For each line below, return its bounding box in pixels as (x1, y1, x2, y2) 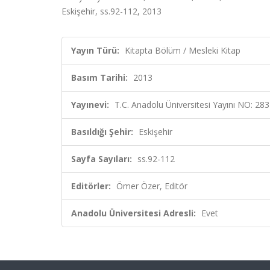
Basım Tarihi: (71, 72, 128, 83)
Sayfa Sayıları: (71, 153, 132, 165)
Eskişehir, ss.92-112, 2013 (61, 5, 162, 17)
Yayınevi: (71, 99, 109, 110)
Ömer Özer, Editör (116, 180, 187, 192)
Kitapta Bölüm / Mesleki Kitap (125, 45, 240, 56)
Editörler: (71, 180, 111, 192)
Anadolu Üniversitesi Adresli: (71, 207, 196, 219)
